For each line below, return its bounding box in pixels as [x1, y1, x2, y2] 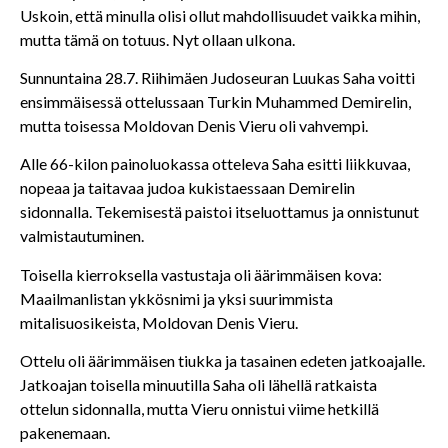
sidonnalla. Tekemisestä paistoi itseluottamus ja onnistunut [20, 202, 419, 222]
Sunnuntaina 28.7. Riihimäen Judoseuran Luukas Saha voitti [20, 67, 415, 87]
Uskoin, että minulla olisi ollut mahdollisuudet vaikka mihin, [20, 5, 420, 25]
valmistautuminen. [20, 226, 144, 246]
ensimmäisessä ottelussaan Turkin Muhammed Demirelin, [20, 91, 411, 111]
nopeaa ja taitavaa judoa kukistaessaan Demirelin [20, 178, 355, 198]
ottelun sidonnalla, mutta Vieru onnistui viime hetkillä [20, 399, 379, 419]
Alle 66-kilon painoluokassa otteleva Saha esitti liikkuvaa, [20, 154, 410, 174]
